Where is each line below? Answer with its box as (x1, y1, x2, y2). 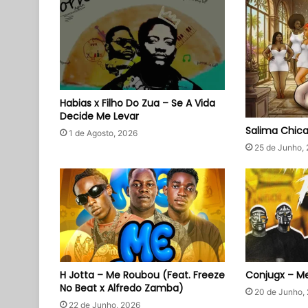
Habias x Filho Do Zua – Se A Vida (60, 96, 215, 110)
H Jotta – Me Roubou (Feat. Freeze (60, 267, 225, 282)
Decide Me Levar (60, 109, 139, 123)
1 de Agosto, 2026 (69, 127, 137, 138)
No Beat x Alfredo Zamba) (60, 280, 184, 295)
